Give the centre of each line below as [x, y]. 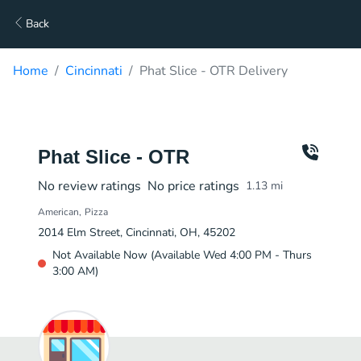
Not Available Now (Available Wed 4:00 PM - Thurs [182, 255]
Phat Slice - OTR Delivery [214, 71]
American [58, 212]
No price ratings [193, 186]
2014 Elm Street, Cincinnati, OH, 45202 [137, 232]
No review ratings [89, 186]
